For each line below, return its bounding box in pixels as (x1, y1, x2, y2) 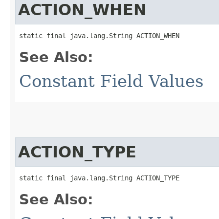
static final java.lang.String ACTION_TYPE (19, 174, 179, 182)
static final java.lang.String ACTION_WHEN (19, 31, 179, 40)
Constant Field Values (19, 71, 203, 91)
